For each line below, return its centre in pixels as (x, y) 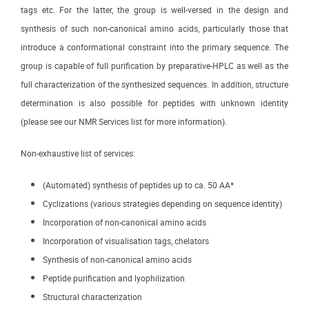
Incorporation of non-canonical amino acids (124, 223)
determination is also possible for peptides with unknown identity (154, 103)
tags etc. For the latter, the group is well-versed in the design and (154, 10)
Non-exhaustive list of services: (78, 154)
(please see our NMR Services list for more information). (124, 122)
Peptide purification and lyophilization (114, 279)
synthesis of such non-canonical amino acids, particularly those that (154, 29)
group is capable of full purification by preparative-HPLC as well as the (154, 66)
